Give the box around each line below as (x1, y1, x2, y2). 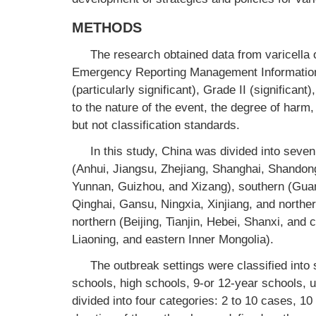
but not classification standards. (72, 119, 240, 132)
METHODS (72, 20, 142, 35)
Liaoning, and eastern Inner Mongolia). (72, 233, 274, 246)
